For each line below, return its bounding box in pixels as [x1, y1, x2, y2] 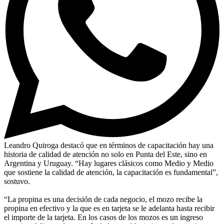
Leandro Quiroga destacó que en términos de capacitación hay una [4, 140, 213, 149]
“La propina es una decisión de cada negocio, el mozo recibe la [4, 194, 202, 203]
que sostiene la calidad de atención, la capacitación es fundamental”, [4, 167, 218, 176]
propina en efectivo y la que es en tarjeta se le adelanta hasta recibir [4, 203, 214, 212]
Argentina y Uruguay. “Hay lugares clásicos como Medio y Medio [4, 158, 213, 167]
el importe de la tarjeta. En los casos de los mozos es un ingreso [4, 212, 203, 221]
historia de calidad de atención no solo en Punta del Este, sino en [4, 149, 207, 158]
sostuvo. [4, 176, 30, 185]
